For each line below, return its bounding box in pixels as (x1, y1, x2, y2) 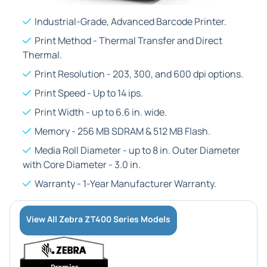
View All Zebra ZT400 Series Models (26, 213, 170, 225)
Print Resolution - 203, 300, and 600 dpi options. (35, 67, 243, 80)
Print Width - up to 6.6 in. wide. (35, 105, 167, 119)
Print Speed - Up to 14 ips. (35, 86, 143, 100)
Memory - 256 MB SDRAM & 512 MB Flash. (35, 125, 210, 138)
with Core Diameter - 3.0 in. (23, 158, 141, 171)
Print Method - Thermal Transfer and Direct (35, 34, 222, 47)
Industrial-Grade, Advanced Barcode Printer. (35, 15, 226, 28)
